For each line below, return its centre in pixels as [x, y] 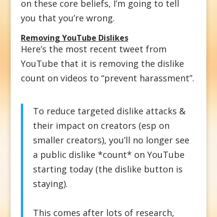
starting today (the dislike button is [108, 169]
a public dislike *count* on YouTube [108, 154]
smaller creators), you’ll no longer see [111, 140]
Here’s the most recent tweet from [93, 49]
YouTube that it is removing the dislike [102, 63]
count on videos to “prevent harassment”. [107, 78]
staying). [50, 183]
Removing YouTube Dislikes [74, 38]
